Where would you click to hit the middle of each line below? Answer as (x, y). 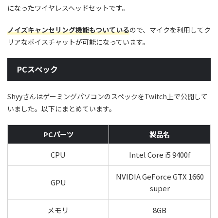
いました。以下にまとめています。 (62, 109)
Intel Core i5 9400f (160, 155)
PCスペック (37, 69)
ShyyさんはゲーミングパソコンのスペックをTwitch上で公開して (108, 97)
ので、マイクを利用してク (170, 30)
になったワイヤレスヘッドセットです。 (68, 8)
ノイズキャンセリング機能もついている (68, 30)
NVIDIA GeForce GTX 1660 (160, 177)
